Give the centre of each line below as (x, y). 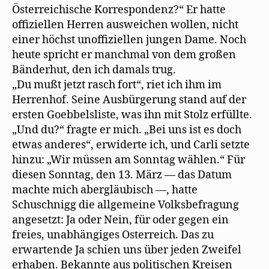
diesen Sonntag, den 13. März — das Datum (122, 175)
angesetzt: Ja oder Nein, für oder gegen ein (120, 220)
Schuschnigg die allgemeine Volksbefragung (125, 205)
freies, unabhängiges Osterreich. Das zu (113, 235)
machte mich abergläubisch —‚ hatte (105, 190)
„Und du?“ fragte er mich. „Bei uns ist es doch (127, 130)
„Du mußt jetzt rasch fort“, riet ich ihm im (117, 85)
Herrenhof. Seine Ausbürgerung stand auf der (129, 100)
